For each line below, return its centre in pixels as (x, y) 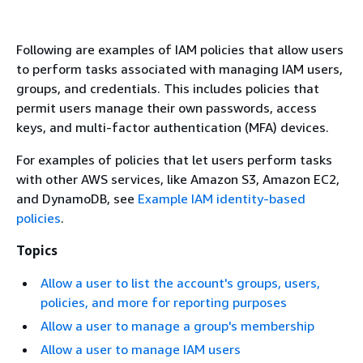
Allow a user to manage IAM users (141, 349)
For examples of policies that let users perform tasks (174, 160)
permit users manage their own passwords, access (167, 108)
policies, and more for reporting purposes (164, 302)
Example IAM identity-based (222, 199)
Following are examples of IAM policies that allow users (180, 49)
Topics (37, 250)
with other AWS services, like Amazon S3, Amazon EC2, (178, 179)
